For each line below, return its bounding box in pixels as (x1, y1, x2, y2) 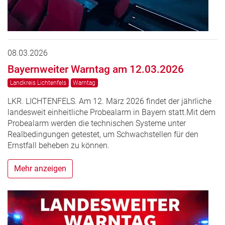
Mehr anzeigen (14, 163, 66, 173)
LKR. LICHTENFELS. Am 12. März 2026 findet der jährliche (8, 96, 211, 106)
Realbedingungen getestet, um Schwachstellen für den (8, 129, 198, 139)
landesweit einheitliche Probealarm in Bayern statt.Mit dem (8, 107, 215, 117)
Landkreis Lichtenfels (10, 79, 66, 86)
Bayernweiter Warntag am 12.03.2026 (8, 62, 184, 75)
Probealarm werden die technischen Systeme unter (8, 118, 186, 128)
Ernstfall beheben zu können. (8, 140, 109, 150)
